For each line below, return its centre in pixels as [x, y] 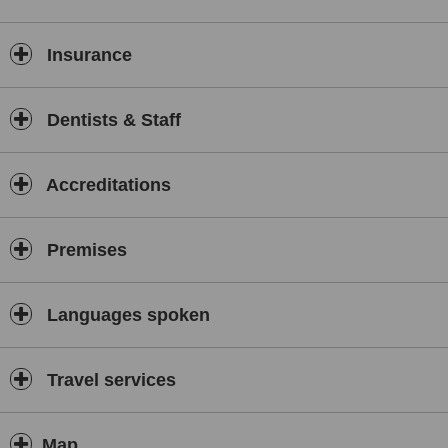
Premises [84, 250]
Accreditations [106, 185]
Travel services [109, 380]
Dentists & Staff [111, 120]
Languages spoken [126, 315]
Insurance [87, 55]
